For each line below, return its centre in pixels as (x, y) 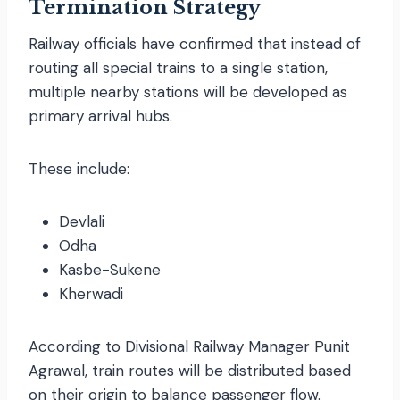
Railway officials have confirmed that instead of (195, 43)
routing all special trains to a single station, (178, 67)
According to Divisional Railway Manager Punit (189, 346)
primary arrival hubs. (100, 116)
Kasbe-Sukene (110, 269)
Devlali (82, 221)
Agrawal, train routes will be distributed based (190, 370)
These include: (79, 168)
